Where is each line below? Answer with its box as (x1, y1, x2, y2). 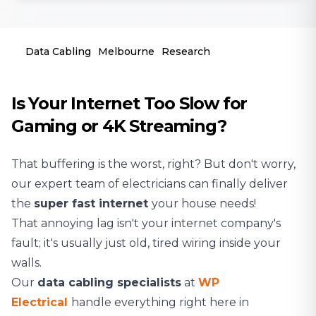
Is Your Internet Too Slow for (11, 93, 248, 114)
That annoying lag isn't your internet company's (11, 217, 281, 230)
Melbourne (98, 45, 154, 58)
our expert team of (11, 177, 122, 190)
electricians (122, 177, 186, 190)
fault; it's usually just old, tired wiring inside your (11, 236, 281, 250)
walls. (11, 256, 44, 269)
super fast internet (34, 197, 152, 210)
